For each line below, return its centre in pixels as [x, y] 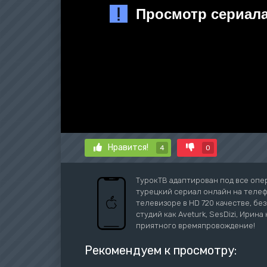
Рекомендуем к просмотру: [161, 250]
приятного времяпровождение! [195, 226]
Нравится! [129, 148]
